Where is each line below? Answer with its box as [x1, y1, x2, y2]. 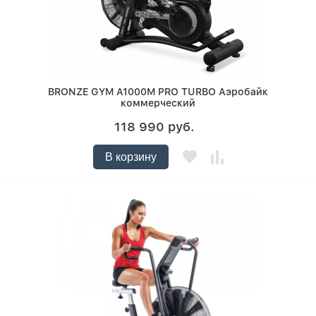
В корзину [104, 151, 157, 164]
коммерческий [121, 97, 195, 109]
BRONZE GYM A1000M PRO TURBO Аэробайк [48, 86, 268, 98]
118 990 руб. [114, 119, 195, 135]
